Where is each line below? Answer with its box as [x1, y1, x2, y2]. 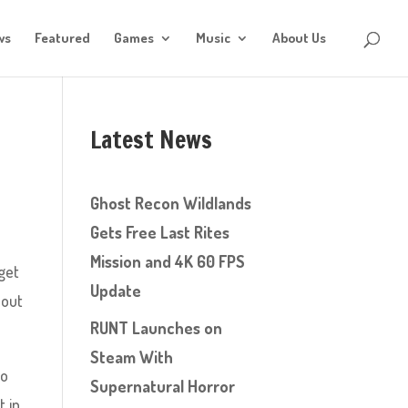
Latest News [89, 123, 212, 157]
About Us [272, 29, 326, 46]
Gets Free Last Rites [89, 222, 229, 242]
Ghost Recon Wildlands [89, 193, 251, 213]
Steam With [89, 347, 173, 367]
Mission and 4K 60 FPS [89, 251, 245, 271]
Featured [35, 29, 90, 46]
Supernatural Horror [89, 376, 235, 396]
